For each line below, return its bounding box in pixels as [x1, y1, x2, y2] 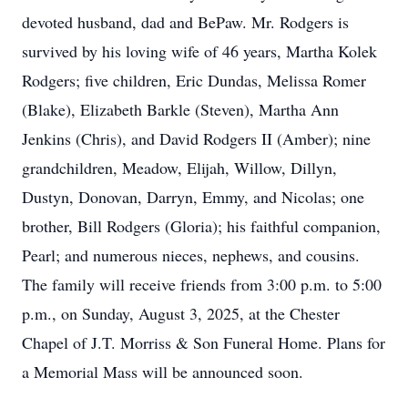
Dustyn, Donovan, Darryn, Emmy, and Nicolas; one [22, 186, 364, 208]
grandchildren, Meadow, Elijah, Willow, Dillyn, [22, 157, 337, 178]
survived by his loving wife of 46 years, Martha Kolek [22, 40, 377, 62]
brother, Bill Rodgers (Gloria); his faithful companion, [22, 215, 381, 237]
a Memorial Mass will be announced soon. [22, 361, 303, 382]
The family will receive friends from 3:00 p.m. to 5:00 [22, 273, 382, 295]
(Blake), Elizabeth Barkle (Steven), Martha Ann [22, 98, 339, 120]
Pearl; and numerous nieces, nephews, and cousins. [22, 244, 360, 266]
